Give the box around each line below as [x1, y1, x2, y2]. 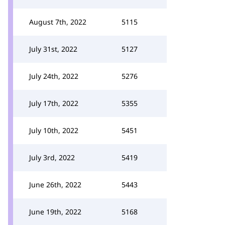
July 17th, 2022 [29, 98, 78, 108]
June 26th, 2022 [29, 180, 81, 189]
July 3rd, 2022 [29, 153, 75, 162]
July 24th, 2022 [29, 71, 78, 81]
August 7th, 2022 [29, 17, 86, 27]
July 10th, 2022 [29, 126, 78, 135]
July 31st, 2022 [29, 44, 77, 54]
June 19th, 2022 [29, 207, 81, 216]
